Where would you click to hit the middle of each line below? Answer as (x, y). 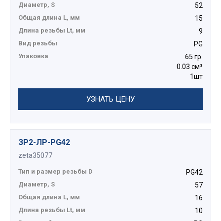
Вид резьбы (38, 43)
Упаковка (33, 56)
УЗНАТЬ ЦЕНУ (110, 99)
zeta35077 (35, 156)
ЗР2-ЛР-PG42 (44, 143)
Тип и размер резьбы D (55, 172)
